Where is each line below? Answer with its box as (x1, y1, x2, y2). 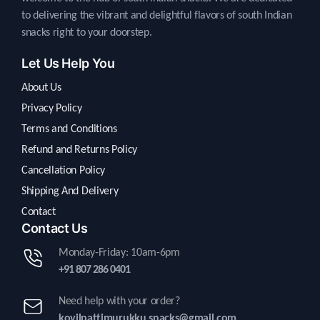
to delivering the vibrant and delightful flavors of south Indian (21, 10, 292, 22)
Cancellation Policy (21, 165, 105, 177)
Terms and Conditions (21, 124, 117, 136)
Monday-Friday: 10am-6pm (59, 247, 180, 259)
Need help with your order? (59, 296, 180, 308)
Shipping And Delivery (21, 186, 119, 198)
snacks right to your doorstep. (21, 27, 152, 39)
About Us (21, 82, 61, 94)
